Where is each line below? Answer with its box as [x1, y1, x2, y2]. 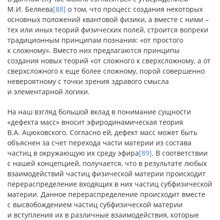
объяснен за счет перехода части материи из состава [7, 138, 192, 147]
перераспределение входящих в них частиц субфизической [7, 179, 212, 189]
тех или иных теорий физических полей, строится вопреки [7, 25, 208, 34]
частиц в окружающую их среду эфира [7, 148, 139, 158]
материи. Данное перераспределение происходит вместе [7, 190, 205, 199]
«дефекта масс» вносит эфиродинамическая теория [7, 117, 183, 127]
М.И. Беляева [7, 4, 53, 14]
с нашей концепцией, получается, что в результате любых [7, 159, 207, 168]
